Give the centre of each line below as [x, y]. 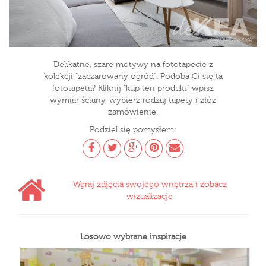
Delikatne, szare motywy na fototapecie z [133, 65]
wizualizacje [150, 197]
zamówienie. [133, 112]
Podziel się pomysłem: [133, 130]
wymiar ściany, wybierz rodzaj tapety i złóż [133, 100]
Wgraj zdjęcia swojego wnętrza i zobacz [150, 185]
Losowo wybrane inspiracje [133, 237]
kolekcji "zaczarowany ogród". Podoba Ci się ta [133, 77]
